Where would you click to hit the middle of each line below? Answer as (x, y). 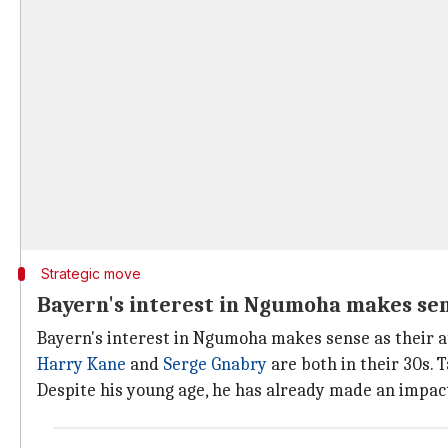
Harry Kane (81, 364)
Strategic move (90, 273)
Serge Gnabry (215, 364)
